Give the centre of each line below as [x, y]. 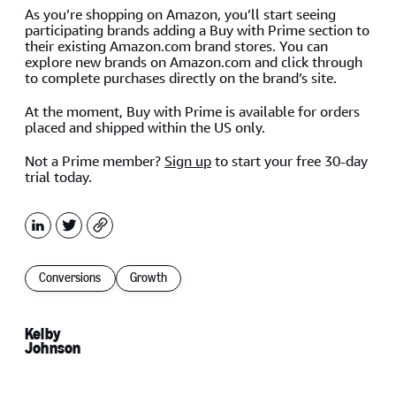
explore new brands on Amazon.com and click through [194, 62]
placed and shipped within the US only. [145, 127]
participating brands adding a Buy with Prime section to [197, 30]
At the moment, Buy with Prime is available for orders [192, 111]
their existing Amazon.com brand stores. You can [176, 46]
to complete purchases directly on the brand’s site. [181, 78]
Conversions [70, 278]
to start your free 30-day [289, 161]
